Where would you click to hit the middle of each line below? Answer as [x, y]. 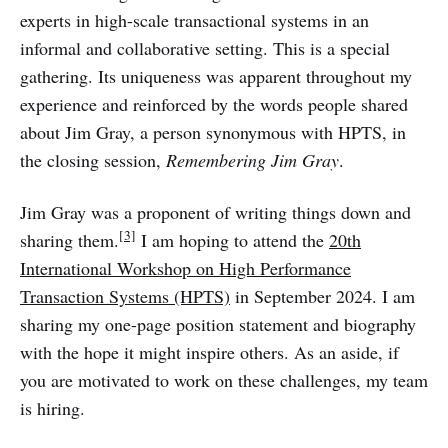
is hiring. [52, 407]
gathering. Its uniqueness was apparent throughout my [216, 75]
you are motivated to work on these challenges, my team [224, 379]
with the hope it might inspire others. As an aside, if [209, 351]
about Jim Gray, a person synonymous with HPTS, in [213, 131]
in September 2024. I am [322, 295]
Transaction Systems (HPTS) [125, 295]
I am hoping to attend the [232, 239]
